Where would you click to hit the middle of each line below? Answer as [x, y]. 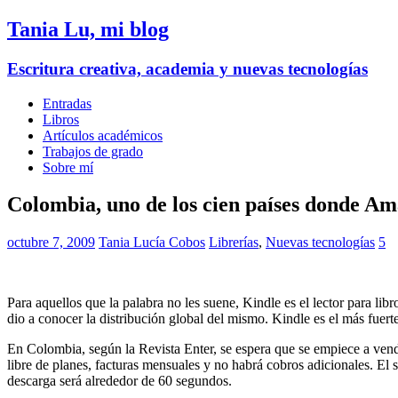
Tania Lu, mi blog [88, 29]
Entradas [67, 103]
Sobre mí [68, 167]
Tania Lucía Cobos [152, 243]
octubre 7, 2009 [51, 243]
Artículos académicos [103, 135]
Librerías [234, 243]
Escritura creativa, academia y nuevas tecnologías [187, 68]
